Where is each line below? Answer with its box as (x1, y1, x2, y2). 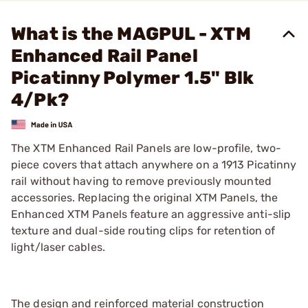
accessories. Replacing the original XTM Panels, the (11, 190, 278, 204)
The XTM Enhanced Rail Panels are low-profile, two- (11, 141, 282, 155)
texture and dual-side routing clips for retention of (11, 223, 276, 237)
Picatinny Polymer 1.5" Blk (11, 67, 254, 89)
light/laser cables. (11, 240, 105, 254)
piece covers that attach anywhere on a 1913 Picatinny (11, 157, 297, 171)
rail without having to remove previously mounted (11, 174, 272, 188)
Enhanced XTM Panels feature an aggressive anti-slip (11, 207, 291, 221)
